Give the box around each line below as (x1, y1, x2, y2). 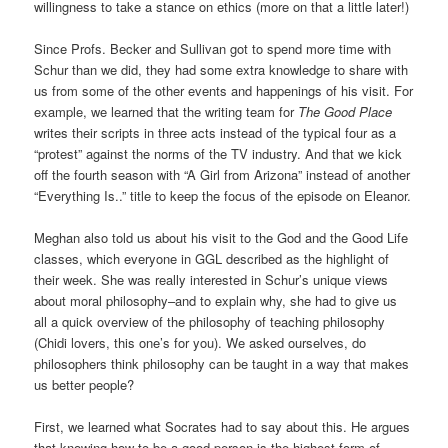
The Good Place (298, 102, 393, 122)
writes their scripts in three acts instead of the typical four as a (34, 123, 397, 143)
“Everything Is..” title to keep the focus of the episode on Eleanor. (34, 186, 412, 206)
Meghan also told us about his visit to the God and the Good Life (34, 228, 409, 248)
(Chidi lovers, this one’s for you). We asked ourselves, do (34, 333, 367, 353)
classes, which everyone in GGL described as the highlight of (34, 249, 390, 269)
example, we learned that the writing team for (34, 102, 299, 122)
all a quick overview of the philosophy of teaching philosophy (34, 312, 386, 332)
